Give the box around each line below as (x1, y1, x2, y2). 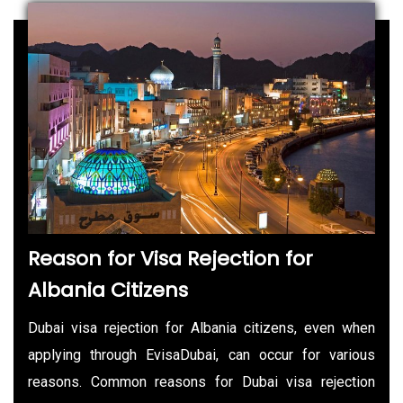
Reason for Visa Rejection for (28, 244, 313, 273)
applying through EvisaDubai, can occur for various (28, 345, 375, 363)
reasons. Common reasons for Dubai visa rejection (28, 372, 375, 390)
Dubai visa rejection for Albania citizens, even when (28, 318, 375, 336)
